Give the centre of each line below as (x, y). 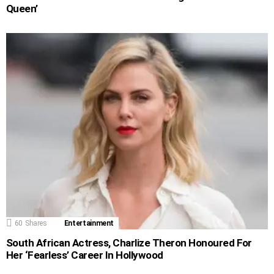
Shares (36, 224)
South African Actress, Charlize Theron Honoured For (129, 243)
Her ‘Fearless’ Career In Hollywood (85, 255)
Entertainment (89, 224)
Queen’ (22, 9)
